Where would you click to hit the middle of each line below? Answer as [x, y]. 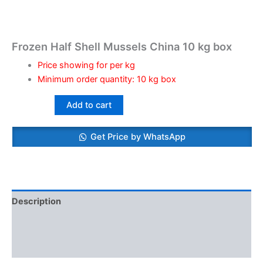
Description [36, 201]
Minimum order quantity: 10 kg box [107, 80]
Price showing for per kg [86, 65]
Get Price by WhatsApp [138, 137]
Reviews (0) [37, 246]
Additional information [58, 224]
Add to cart [89, 105]
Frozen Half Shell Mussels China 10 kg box [122, 47]
